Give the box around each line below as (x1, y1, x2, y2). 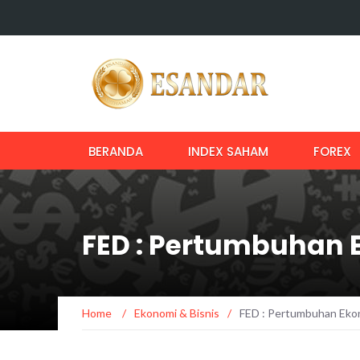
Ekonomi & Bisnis (134, 306, 219, 320)
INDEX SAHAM (188, 143, 268, 160)
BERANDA (88, 143, 143, 160)
